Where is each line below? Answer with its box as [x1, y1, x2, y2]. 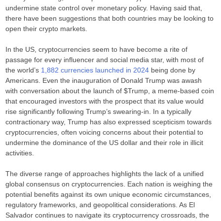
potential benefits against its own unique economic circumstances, [5, 190, 212, 199]
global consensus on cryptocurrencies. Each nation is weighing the [5, 180, 213, 188]
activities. [5, 149, 35, 157]
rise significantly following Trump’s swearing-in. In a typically [5, 108, 192, 116]
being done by [149, 66, 196, 74]
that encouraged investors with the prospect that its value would [5, 97, 204, 106]
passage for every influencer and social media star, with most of [5, 56, 204, 64]
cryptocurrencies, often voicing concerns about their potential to [5, 128, 204, 137]
